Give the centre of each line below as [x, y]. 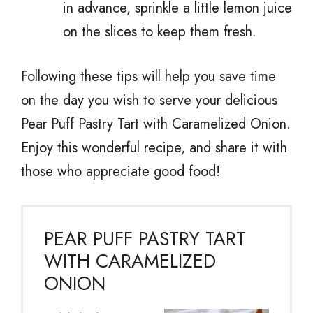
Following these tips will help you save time [148, 76]
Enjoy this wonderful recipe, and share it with [154, 147]
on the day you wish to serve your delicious [149, 100]
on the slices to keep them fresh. [160, 31]
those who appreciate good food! [121, 171]
